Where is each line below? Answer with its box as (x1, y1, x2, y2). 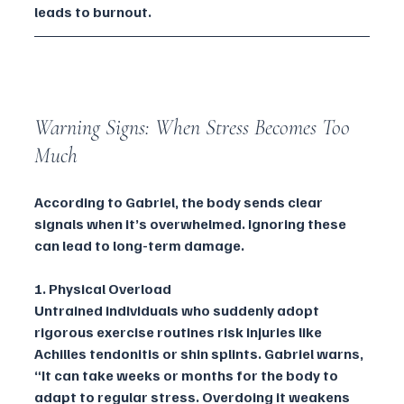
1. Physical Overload (34, 280, 171, 298)
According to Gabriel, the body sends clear (34, 193, 326, 212)
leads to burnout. (34, 3, 151, 22)
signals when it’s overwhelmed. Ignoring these (34, 215, 349, 234)
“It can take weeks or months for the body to (34, 366, 341, 385)
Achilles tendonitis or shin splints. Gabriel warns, (34, 344, 366, 363)
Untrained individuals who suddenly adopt (34, 301, 322, 320)
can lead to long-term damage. (34, 236, 244, 255)
